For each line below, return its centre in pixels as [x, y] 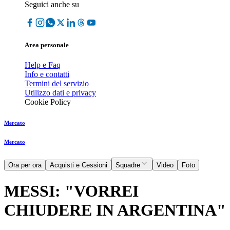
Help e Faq [43, 65]
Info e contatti [47, 74]
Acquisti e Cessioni [79, 165]
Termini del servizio [57, 84]
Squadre [128, 165]
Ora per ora [25, 165]
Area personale [47, 45]
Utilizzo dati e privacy [60, 93]
